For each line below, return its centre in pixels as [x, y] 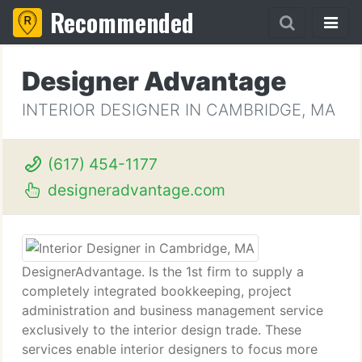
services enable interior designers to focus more [170, 349]
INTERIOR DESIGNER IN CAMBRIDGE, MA [179, 110]
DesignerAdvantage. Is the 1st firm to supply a [163, 271]
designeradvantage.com [134, 190]
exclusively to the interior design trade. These [162, 330]
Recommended [122, 22]
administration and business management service [173, 310]
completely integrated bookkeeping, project [157, 291]
